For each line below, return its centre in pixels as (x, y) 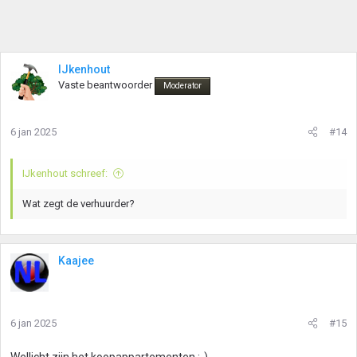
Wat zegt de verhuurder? (78, 204)
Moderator (182, 86)
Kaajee (76, 261)
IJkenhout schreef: (65, 173)
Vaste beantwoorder (105, 85)
